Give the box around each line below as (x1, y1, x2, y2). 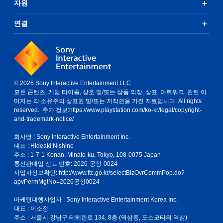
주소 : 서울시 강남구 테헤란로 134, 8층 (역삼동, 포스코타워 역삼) (14, 214, 187, 221)
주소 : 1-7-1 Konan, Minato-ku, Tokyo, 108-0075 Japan (14, 151, 161, 158)
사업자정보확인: (14, 169, 59, 176)
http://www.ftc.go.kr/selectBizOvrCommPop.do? (59, 169, 185, 176)
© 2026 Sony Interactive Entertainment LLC (14, 80, 131, 87)
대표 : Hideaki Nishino (14, 142, 74, 149)
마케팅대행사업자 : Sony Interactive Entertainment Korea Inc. (14, 196, 178, 203)
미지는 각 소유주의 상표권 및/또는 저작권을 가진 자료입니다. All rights (14, 98, 202, 105)
